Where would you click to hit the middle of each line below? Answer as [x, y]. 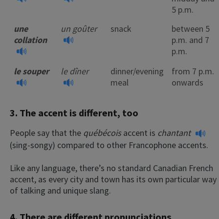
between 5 [191, 28]
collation [30, 40]
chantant [175, 132]
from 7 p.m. [193, 71]
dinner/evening [137, 71]
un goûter [79, 28]
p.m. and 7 [190, 40]
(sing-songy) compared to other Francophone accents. [110, 145]
